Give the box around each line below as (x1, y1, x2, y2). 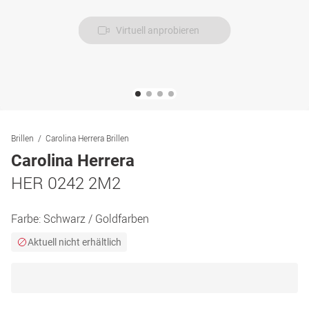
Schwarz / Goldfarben (43, 211, 149, 226)
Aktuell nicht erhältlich (28, 237, 121, 248)
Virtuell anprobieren (115, 25, 199, 36)
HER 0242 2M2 (11, 172, 121, 194)
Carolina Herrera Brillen (46, 132, 129, 143)
